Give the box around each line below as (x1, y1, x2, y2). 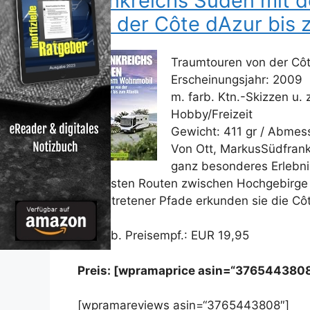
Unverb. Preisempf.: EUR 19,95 (77, 228, 249, 243)
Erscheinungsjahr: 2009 (171, 72, 302, 86)
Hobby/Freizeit (171, 107, 253, 121)
